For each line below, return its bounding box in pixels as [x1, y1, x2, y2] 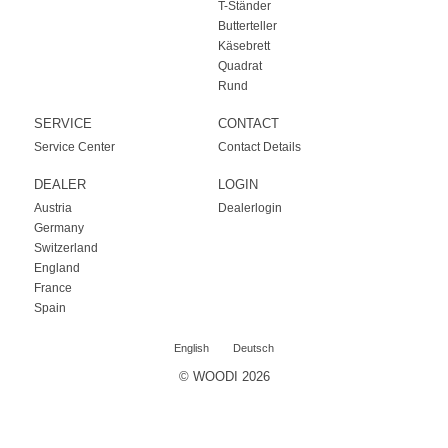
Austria [33, 201, 72, 216]
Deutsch [232, 342, 274, 355]
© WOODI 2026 [178, 369, 270, 385]
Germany [33, 221, 84, 236]
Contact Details [217, 140, 301, 155]
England [33, 261, 80, 276]
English [173, 342, 209, 355]
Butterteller [217, 19, 277, 34]
